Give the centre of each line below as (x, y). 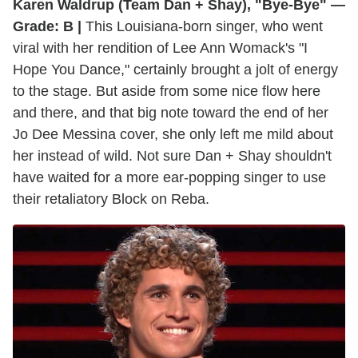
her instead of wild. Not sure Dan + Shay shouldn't (172, 155)
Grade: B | (47, 26)
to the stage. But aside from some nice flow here (167, 91)
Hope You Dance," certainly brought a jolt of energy (175, 69)
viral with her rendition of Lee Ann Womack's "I (160, 48)
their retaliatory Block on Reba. (111, 199)
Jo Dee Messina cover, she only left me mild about (173, 134)
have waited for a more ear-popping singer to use (169, 177)
